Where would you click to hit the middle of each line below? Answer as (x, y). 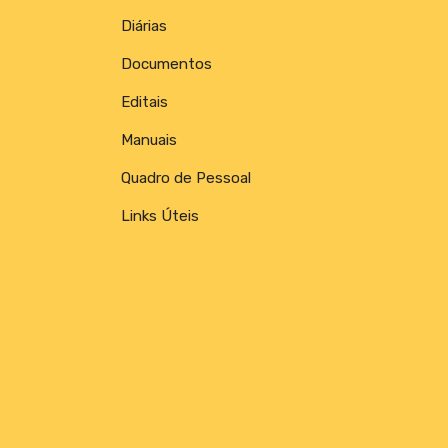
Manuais (149, 139)
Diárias (144, 25)
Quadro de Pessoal (186, 177)
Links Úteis (160, 215)
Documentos (166, 63)
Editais (144, 101)
